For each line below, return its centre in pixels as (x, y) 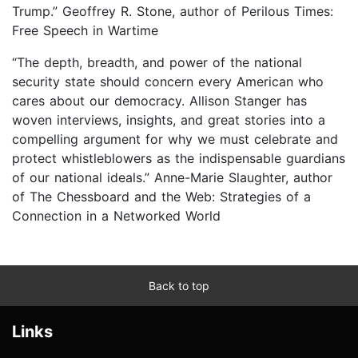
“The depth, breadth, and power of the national (157, 62)
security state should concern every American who (168, 81)
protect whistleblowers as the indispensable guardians (179, 158)
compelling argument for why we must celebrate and (175, 139)
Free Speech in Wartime (85, 30)
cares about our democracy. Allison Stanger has (159, 100)
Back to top (179, 285)
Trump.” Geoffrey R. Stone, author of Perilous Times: (173, 11)
